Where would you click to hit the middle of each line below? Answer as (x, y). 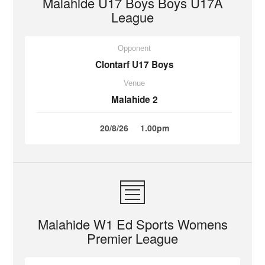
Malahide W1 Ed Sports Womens (132, 224)
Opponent (134, 48)
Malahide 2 (134, 99)
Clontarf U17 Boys (134, 64)
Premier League (132, 238)
